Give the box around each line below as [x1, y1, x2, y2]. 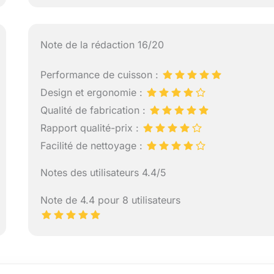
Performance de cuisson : [40, 68, 162, 81]
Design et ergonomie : [40, 86, 146, 99]
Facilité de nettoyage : [40, 139, 146, 152]
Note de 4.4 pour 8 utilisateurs [40, 194, 181, 207]
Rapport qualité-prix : [40, 122, 143, 135]
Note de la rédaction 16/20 [40, 39, 165, 51]
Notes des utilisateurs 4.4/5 [40, 166, 167, 179]
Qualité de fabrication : [40, 104, 149, 117]
